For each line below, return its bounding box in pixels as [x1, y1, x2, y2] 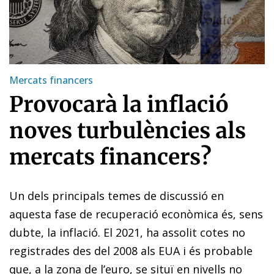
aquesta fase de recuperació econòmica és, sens [9, 206, 263, 221]
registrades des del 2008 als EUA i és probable [9, 243, 253, 258]
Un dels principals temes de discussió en [9, 188, 224, 203]
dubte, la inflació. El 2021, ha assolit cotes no [9, 224, 245, 240]
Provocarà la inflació [9, 91, 229, 118]
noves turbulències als [9, 117, 246, 144]
